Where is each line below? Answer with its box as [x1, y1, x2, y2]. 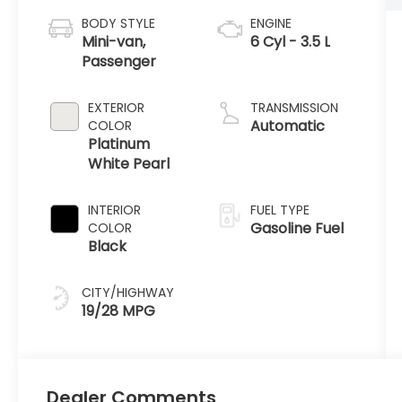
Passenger [82, 51, 157, 73]
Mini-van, [82, 31, 146, 53]
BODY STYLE [82, 14, 156, 33]
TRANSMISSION [249, 99, 338, 118]
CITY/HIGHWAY [82, 284, 175, 302]
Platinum [88, 134, 151, 155]
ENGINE [249, 14, 292, 33]
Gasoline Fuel [249, 218, 344, 240]
